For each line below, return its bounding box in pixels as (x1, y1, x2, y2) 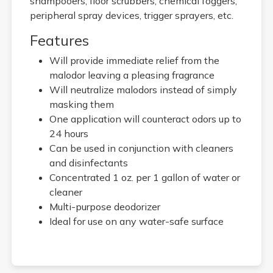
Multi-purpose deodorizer (49, 200, 160, 213)
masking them (49, 97, 114, 110)
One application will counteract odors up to (49, 112, 241, 125)
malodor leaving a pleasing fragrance (49, 68, 214, 81)
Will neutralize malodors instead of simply (49, 83, 237, 96)
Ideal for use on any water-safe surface (49, 214, 224, 227)
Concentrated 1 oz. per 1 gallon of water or (49, 171, 240, 183)
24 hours (49, 127, 88, 140)
